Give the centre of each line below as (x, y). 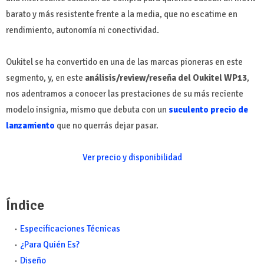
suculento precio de (208, 109)
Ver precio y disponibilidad (132, 157)
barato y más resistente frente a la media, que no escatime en (122, 14)
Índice (25, 205)
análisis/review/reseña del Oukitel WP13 (166, 77)
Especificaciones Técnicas (70, 228)
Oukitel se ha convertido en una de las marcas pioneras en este (124, 62)
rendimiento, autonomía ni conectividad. (82, 30)
